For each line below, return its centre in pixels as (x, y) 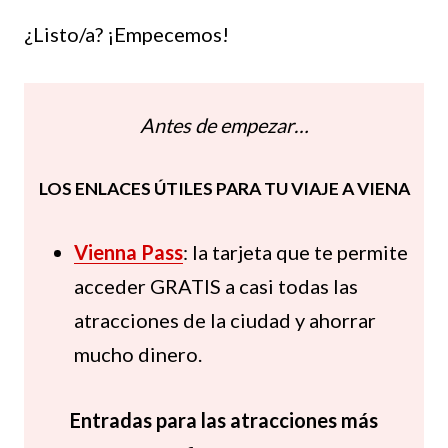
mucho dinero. (138, 354)
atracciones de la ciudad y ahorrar (225, 320)
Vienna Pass (128, 252)
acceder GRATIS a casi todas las (216, 286)
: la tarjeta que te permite (295, 252)
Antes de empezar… (224, 125)
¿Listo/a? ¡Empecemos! (126, 34)
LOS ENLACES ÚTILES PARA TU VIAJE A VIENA (224, 189)
